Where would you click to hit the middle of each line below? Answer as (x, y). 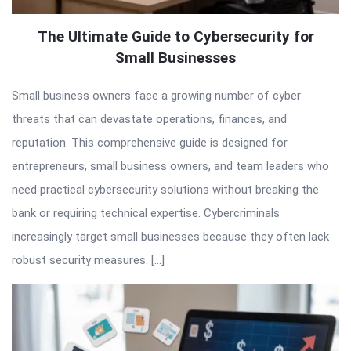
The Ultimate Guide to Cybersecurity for (175, 36)
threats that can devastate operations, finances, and (149, 119)
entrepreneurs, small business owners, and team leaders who (170, 166)
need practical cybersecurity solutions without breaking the (165, 189)
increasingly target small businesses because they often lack (170, 236)
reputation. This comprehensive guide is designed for (150, 142)
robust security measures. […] (88, 260)
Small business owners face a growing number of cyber (156, 95)
